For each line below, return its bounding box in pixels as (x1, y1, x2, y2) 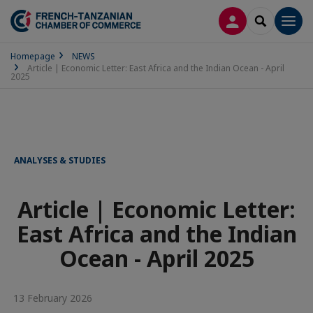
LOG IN (232, 13, 268, 27)
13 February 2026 (10, 291, 92, 305)
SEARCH (260, 13, 298, 27)
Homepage (10, 50, 55, 62)
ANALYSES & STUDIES (14, 154, 105, 166)
